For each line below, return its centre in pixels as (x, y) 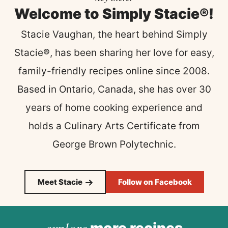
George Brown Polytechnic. (114, 144)
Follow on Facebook (155, 182)
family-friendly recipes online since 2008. (114, 71)
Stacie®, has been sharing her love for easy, (114, 52)
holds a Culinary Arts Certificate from (114, 126)
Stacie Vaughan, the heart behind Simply (114, 34)
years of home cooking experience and (114, 107)
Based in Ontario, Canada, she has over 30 (114, 89)
